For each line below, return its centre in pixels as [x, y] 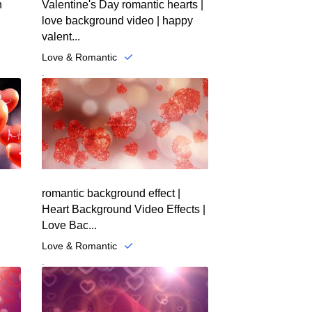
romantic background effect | [111, 194]
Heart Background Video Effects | [123, 210]
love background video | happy [117, 20]
